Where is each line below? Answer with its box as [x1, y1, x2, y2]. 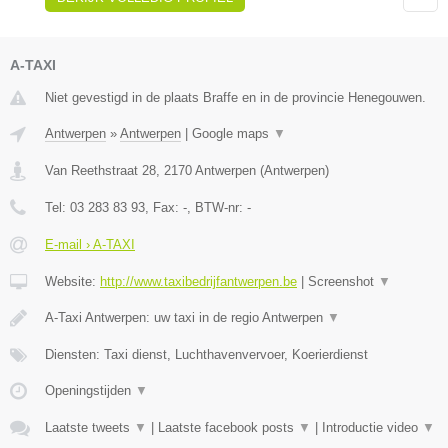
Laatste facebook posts [158, 420, 298, 436]
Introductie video [322, 420, 422, 436]
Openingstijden [45, 383, 135, 399]
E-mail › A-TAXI [45, 237, 135, 253]
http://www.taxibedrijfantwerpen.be [100, 274, 297, 290]
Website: [45, 274, 100, 290]
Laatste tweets [45, 420, 134, 436]
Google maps [192, 126, 273, 142]
